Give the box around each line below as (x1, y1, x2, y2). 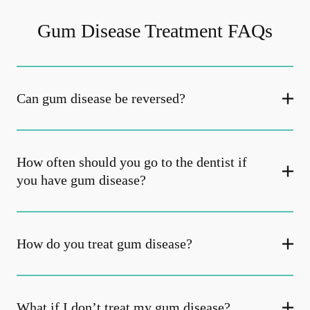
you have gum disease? (17, 172, 146, 188)
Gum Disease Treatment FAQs (37, 20, 273, 42)
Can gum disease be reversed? (17, 91, 185, 106)
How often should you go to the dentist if (17, 154, 247, 170)
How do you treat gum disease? (17, 236, 192, 251)
